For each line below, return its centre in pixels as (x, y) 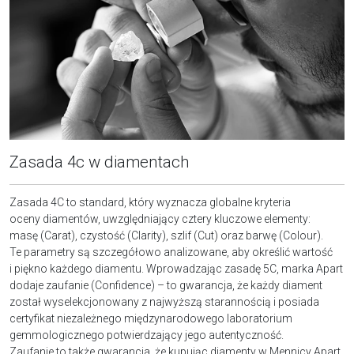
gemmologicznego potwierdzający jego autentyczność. (147, 335)
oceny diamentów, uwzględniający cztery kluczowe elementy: (160, 218)
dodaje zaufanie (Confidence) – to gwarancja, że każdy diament (166, 285)
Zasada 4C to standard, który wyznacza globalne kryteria (150, 202)
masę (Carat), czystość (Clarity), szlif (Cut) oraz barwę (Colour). (166, 235)
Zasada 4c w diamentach (100, 162)
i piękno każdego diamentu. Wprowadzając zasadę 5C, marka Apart (176, 268)
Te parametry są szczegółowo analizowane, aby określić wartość (171, 252)
